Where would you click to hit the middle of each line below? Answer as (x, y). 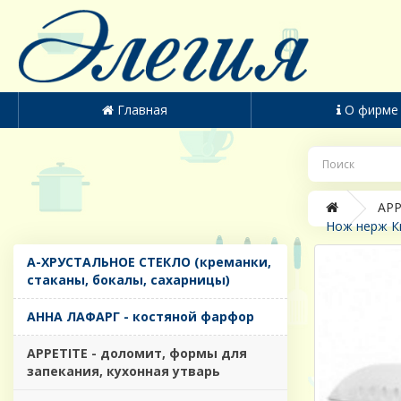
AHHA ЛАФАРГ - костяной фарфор (141, 317)
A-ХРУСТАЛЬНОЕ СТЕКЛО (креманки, (149, 262)
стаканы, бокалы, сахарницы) (128, 280)
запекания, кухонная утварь (124, 371)
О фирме (372, 110)
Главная (142, 110)
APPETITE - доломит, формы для (137, 354)
